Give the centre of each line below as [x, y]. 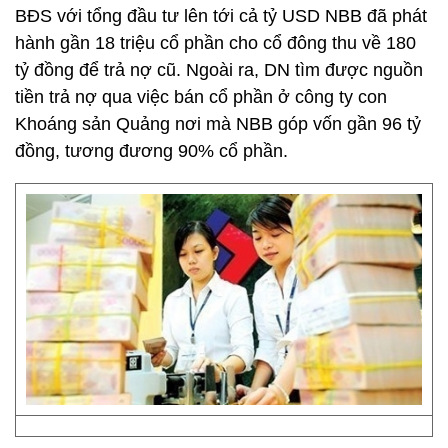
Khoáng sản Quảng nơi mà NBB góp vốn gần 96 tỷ [218, 124]
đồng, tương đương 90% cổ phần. [151, 151]
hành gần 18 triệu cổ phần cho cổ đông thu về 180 [215, 43]
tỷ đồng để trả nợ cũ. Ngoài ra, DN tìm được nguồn [219, 70]
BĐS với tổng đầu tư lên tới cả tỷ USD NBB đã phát [221, 16]
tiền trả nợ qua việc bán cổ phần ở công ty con [201, 97]
